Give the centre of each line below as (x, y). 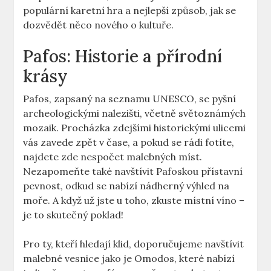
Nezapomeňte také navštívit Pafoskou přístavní (133, 171)
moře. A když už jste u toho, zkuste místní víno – (134, 201)
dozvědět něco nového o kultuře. (99, 25)
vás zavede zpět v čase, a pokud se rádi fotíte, (129, 142)
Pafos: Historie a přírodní (123, 57)
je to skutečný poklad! (73, 215)
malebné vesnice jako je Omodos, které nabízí (129, 259)
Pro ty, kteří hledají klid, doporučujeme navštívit (134, 244)
